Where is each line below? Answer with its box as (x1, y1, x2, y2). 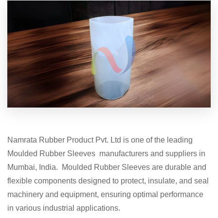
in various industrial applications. (7, 204, 120, 212)
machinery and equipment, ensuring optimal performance (7, 190, 203, 199)
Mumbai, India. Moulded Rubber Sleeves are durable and (7, 163, 206, 171)
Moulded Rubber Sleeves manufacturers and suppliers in (7, 149, 205, 158)
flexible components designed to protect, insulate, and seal (7, 177, 209, 185)
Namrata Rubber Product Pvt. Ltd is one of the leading (7, 136, 193, 144)
